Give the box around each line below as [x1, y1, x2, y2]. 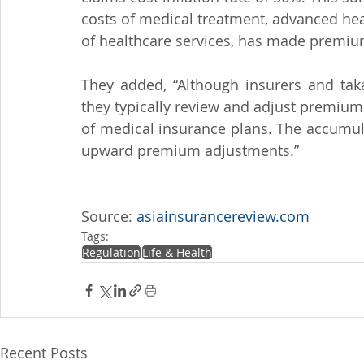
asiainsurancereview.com [136, 206, 310, 226]
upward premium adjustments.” [81, 141, 299, 160]
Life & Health [142, 245, 212, 260]
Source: [81, 206, 136, 226]
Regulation [82, 245, 141, 260]
